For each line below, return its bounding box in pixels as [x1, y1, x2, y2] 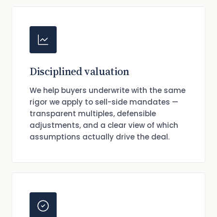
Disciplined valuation [30, 64, 129, 78]
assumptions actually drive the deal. [30, 132, 170, 142]
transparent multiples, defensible [30, 108, 156, 119]
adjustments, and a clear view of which [30, 120, 178, 130]
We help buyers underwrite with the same [30, 85, 186, 95]
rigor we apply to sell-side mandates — [30, 97, 178, 107]
